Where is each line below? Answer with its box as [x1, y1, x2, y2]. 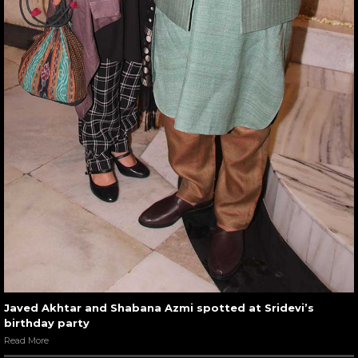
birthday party [4, 316, 89, 330]
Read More [4, 335, 49, 347]
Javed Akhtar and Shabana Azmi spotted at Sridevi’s [4, 301, 314, 315]
